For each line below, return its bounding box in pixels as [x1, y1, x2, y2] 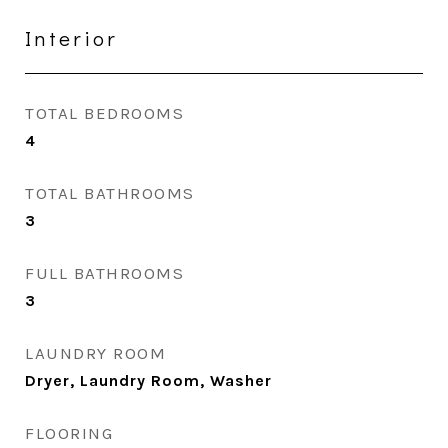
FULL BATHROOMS [25, 263, 184, 283]
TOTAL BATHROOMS [25, 183, 195, 203]
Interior [25, 24, 118, 52]
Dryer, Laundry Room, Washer [25, 371, 272, 390]
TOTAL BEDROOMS [25, 103, 184, 123]
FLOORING [25, 423, 113, 443]
